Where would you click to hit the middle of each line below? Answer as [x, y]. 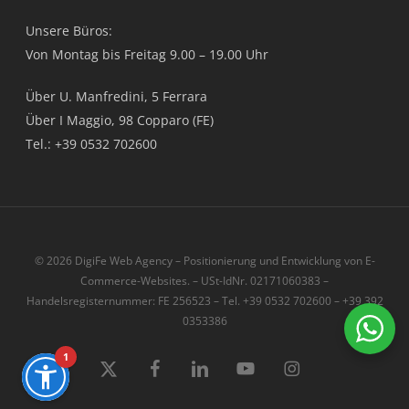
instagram [309, 367]
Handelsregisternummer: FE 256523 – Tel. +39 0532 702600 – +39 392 [204, 301]
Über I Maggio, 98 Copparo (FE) [120, 120]
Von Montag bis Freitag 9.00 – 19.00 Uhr [147, 54]
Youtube [257, 367]
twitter [115, 394]
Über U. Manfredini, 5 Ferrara [116, 96]
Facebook [173, 367]
